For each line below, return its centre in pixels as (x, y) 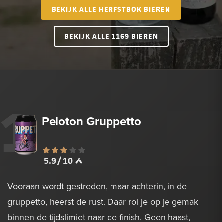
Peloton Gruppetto (92, 121)
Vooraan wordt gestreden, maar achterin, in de (97, 186)
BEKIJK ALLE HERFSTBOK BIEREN (111, 9)
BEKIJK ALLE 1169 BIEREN (111, 36)
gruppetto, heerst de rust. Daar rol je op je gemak (103, 202)
